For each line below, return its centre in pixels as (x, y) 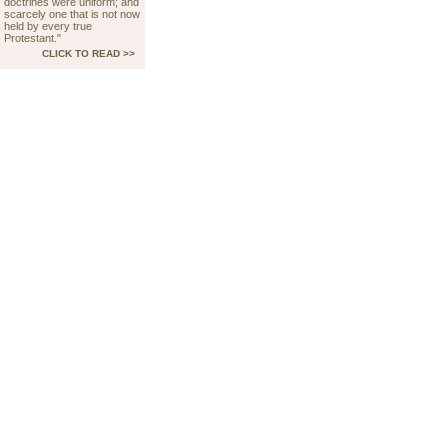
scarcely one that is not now (72, 14)
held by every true (48, 26)
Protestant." (32, 38)
